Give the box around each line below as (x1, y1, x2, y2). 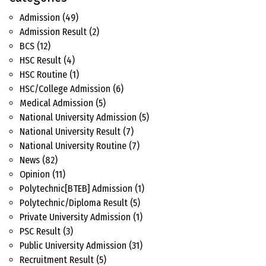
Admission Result (20, 26, 87, 38)
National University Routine (20, 140, 126, 152)
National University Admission (20, 112, 137, 123)
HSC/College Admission (20, 83, 110, 95)
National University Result (20, 126, 121, 138)
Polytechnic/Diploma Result (20, 197, 128, 209)
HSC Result (20, 55, 61, 66)
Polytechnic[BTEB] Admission (20, 183, 132, 195)
